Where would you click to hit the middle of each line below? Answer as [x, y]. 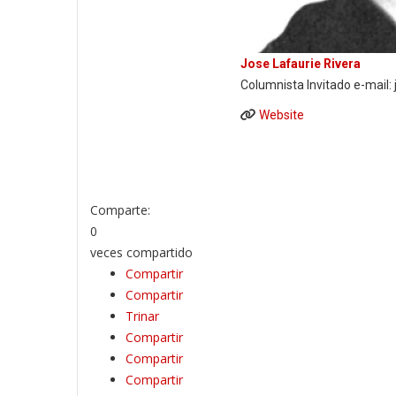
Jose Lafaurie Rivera [301, 64]
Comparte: [120, 210]
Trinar [142, 316]
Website [282, 115]
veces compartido [141, 252]
